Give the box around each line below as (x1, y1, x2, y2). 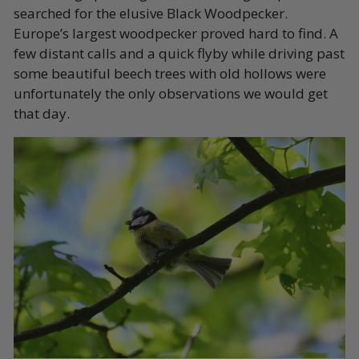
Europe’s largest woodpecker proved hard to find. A (14, 24, 338, 43)
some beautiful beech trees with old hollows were (14, 64, 326, 83)
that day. (14, 104, 70, 123)
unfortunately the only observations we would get (14, 84, 328, 103)
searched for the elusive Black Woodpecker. (14, 4, 288, 23)
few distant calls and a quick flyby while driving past (14, 44, 345, 63)
